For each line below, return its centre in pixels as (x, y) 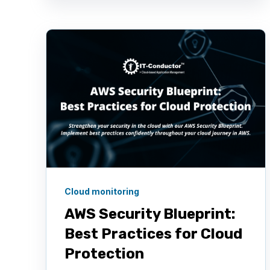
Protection (104, 254)
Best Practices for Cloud (153, 234)
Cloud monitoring (102, 192)
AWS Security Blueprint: (150, 214)
